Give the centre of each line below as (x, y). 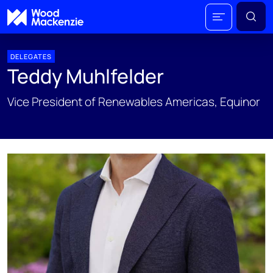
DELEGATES (31, 56)
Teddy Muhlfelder (86, 76)
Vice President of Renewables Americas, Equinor (134, 102)
